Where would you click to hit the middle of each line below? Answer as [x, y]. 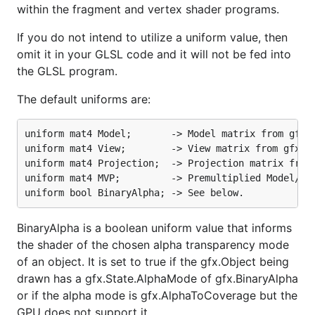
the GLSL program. [67, 71]
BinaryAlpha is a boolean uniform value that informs [154, 228]
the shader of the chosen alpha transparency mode [153, 245]
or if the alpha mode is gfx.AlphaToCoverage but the [157, 295]
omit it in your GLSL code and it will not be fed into [154, 54]
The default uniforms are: [84, 99]
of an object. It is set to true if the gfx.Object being [153, 262]
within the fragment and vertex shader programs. [148, 9]
